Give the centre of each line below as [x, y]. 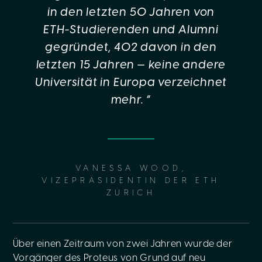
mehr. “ [131, 100]
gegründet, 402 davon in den [131, 48]
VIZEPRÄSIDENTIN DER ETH [131, 181]
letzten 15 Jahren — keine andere [131, 65]
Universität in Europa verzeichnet [131, 83]
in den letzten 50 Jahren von [131, 13]
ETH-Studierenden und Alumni [131, 30]
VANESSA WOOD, [131, 169]
